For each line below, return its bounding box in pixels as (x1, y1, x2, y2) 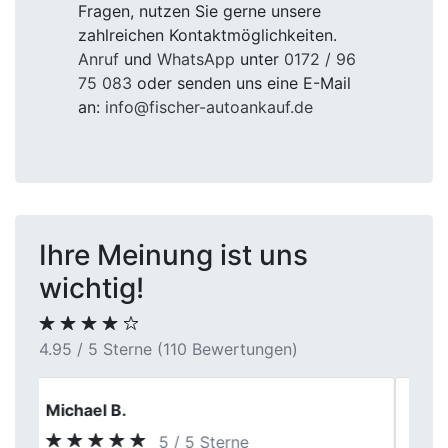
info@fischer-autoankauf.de (105, 97, 313, 117)
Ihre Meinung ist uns (39, 238, 308, 272)
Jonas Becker (60, 400, 167, 420)
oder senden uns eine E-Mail (132, 73, 351, 93)
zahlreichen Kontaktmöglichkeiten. (78, 25, 337, 45)
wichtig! (39, 271, 144, 305)
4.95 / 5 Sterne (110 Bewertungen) (39, 339, 298, 359)
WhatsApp (157, 49, 235, 69)
